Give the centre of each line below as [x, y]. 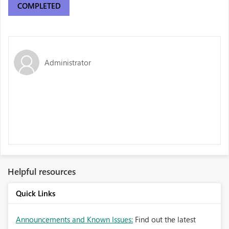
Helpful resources [42, 171]
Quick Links [36, 193]
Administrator [68, 62]
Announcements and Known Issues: [74, 219]
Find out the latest [165, 219]
